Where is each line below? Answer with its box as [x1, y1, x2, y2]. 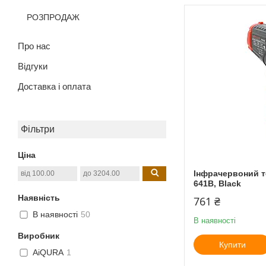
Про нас [18, 40, 50, 51]
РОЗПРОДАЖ [27, 12, 80, 22]
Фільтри [21, 123, 55, 134]
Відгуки [18, 61, 47, 71]
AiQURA [33, 248, 64, 258]
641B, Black [194, 178, 241, 188]
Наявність [18, 192, 60, 202]
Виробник [18, 230, 59, 240]
